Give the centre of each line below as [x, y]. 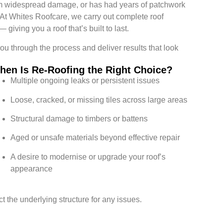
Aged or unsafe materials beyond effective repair [95, 138]
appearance [32, 168]
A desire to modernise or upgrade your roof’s [88, 157]
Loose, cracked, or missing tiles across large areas [99, 100]
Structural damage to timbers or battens [79, 119]
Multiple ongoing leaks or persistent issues [85, 81]
